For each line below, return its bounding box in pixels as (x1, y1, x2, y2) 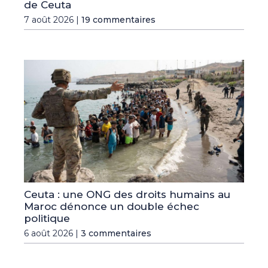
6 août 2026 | (24, 227, 81, 239)
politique (24, 212, 70, 224)
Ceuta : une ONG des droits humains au (24, 188, 230, 200)
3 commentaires (81, 227, 151, 239)
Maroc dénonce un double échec (24, 200, 199, 212)
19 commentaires (81, 14, 156, 26)
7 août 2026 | (24, 14, 81, 26)
